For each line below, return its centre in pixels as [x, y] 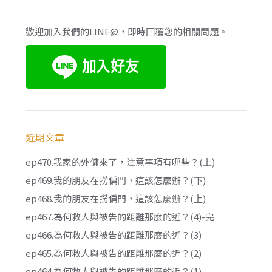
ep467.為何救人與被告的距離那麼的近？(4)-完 [120, 217]
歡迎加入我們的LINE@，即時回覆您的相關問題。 [127, 32]
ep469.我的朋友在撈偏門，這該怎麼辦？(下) [116, 180]
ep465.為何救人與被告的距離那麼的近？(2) [114, 253]
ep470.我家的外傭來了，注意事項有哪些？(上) [121, 162]
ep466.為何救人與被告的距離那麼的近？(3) [114, 235]
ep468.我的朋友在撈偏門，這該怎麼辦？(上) [116, 199]
